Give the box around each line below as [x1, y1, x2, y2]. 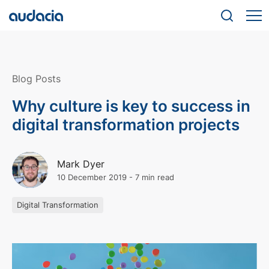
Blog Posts [12, 73, 61, 85]
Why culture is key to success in [12, 97, 250, 115]
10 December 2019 [57, 173, 127, 182]
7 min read [135, 173, 174, 182]
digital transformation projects [12, 115, 240, 134]
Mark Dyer [57, 158, 104, 170]
